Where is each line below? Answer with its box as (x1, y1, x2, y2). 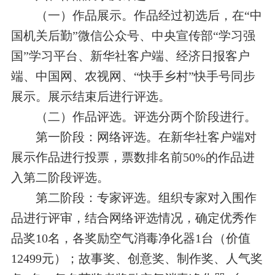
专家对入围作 (182, 191, 257, 205)
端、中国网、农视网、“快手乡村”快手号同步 (10, 69, 255, 83)
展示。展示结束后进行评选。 (10, 90, 171, 104)
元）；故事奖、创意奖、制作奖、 (41, 252, 226, 266)
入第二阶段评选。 (10, 171, 109, 185)
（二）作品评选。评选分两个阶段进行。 (35, 110, 257, 124)
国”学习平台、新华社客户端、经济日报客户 (10, 49, 250, 63)
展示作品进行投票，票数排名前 (10, 150, 183, 165)
